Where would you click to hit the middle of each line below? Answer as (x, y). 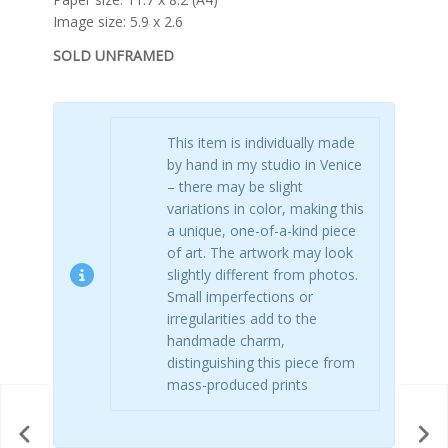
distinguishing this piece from (260, 363)
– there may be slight (234, 187)
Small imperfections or (239, 297)
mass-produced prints (237, 385)
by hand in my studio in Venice (264, 165)
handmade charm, (225, 341)
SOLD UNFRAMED (113, 56)
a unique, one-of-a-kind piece (261, 231)
